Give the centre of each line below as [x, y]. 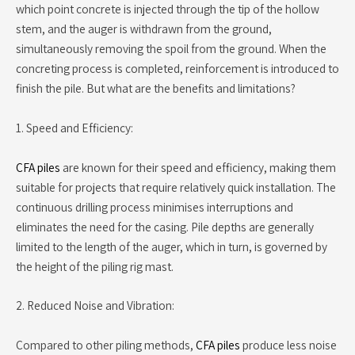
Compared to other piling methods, [106, 345]
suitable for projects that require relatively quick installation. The [176, 187]
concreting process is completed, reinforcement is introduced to [177, 68]
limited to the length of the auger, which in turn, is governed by [172, 246]
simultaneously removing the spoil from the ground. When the [171, 48]
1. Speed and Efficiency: [74, 127]
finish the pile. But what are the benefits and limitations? [156, 88]
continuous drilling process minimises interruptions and [155, 206]
